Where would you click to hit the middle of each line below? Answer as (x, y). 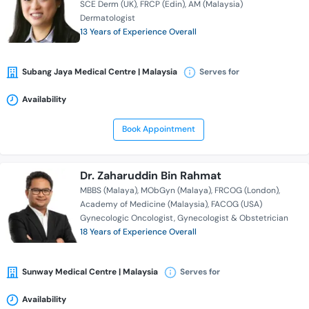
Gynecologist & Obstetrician (233, 218)
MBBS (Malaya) (109, 191)
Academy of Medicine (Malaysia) (144, 205)
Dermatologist (108, 18)
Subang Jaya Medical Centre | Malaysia (100, 72)
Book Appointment (158, 129)
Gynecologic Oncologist (127, 218)
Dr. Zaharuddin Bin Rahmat (151, 176)
